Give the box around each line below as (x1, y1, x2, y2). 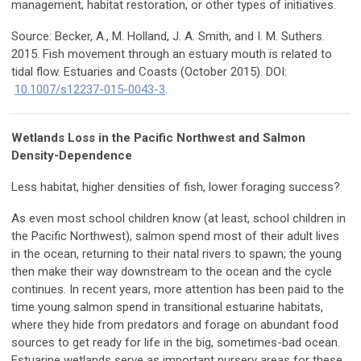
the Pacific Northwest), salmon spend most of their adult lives (11, 229, 339, 244)
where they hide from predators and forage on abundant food (11, 317, 338, 333)
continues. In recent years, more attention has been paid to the (11, 282, 344, 297)
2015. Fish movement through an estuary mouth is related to (11, 47, 332, 62)
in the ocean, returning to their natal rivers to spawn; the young (11, 247, 342, 262)
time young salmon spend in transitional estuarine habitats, (11, 300, 323, 315)
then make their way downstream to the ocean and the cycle (11, 264, 332, 280)
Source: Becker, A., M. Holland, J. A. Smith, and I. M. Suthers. (11, 29, 325, 44)
